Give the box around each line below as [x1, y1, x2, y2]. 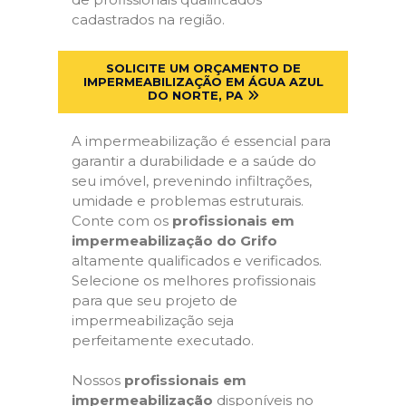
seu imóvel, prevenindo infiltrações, [72, 171, 312, 189]
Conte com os [72, 211, 172, 229]
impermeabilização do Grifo [72, 231, 277, 249]
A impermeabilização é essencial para [72, 131, 331, 150]
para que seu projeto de [72, 291, 237, 309]
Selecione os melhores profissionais [72, 271, 315, 289]
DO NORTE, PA [147, 87, 243, 102]
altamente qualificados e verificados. [72, 251, 322, 269]
